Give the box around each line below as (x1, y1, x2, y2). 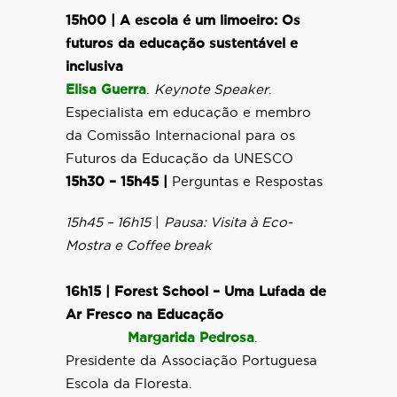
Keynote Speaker (154, 83, 269, 97)
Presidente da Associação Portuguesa (66, 354, 317, 368)
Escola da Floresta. (66, 378, 192, 391)
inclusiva (66, 60, 123, 74)
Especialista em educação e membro (66, 106, 311, 120)
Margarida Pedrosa (128, 331, 254, 345)
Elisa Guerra (66, 83, 146, 97)
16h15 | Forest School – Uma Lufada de (66, 285, 326, 299)
